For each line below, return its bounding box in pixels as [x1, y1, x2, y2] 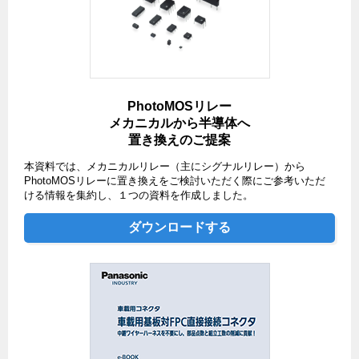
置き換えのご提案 [128, 133, 231, 147]
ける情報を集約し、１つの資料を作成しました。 [24, 189, 253, 201]
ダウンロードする [128, 220, 231, 234]
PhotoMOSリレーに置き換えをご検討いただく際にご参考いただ [24, 175, 325, 187]
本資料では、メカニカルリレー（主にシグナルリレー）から [24, 160, 305, 172]
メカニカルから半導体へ [109, 116, 250, 130]
